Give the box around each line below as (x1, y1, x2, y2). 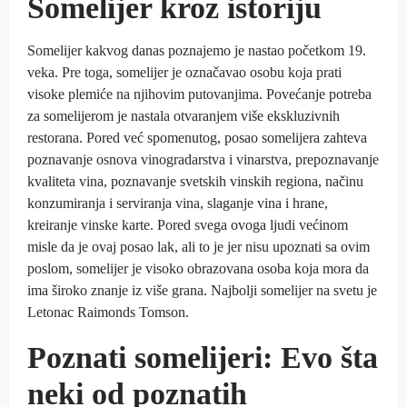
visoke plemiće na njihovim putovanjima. (27, 85, 266, 102)
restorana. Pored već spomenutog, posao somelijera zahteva (27, 129, 367, 145)
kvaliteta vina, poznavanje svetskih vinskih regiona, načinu (27, 173, 363, 189)
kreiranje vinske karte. (27, 216, 157, 233)
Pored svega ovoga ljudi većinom (157, 216, 348, 233)
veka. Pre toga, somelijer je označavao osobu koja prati (27, 64, 342, 80)
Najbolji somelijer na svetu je (211, 282, 377, 298)
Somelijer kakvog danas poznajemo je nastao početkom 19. (27, 42, 366, 58)
